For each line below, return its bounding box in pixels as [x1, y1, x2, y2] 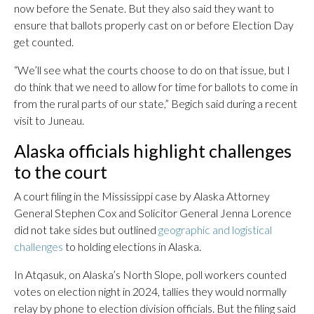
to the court [14, 161, 107, 182]
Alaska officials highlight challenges [14, 140, 292, 161]
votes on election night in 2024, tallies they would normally [14, 285, 287, 298]
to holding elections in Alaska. [63, 240, 201, 253]
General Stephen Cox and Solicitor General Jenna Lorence [14, 206, 292, 219]
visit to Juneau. [14, 114, 84, 127]
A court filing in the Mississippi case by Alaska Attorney [14, 189, 270, 203]
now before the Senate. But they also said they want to [14, 1, 274, 15]
